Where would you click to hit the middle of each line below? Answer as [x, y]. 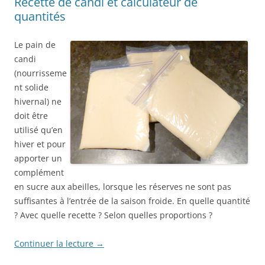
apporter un [38, 159]
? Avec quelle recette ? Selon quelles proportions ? [113, 215]
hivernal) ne [38, 102]
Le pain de [35, 45]
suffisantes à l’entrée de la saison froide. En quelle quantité [132, 201]
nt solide [31, 88]
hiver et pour [40, 144]
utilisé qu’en [38, 130]
